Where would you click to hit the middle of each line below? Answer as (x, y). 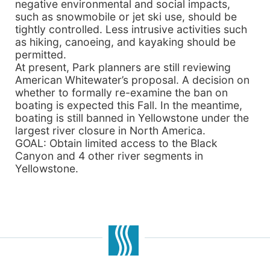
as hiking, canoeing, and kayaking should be (125, 42)
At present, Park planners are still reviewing (123, 67)
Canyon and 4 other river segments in (109, 156)
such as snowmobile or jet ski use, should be (126, 17)
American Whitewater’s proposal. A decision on (132, 80)
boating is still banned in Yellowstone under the (132, 118)
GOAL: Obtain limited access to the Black (116, 143)
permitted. (41, 55)
